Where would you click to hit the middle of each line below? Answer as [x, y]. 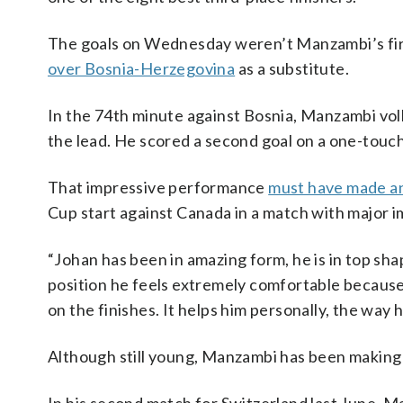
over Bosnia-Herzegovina [142, 68]
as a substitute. [292, 68]
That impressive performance [158, 187]
